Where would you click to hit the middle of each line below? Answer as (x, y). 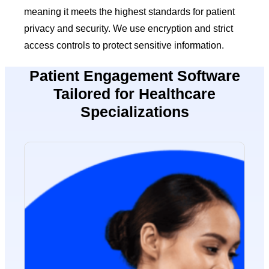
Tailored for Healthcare (134, 93)
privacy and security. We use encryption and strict (129, 28)
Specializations (134, 111)
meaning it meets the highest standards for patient (130, 11)
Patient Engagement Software (134, 75)
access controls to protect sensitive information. (124, 45)
